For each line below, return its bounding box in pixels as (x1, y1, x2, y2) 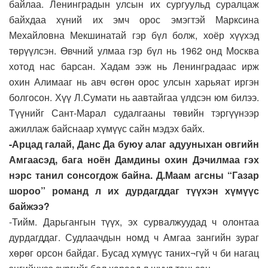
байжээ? (9, 199, 50, 213)
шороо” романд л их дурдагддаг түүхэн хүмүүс (9, 183, 259, 197)
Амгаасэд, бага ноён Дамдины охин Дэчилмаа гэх (9, 152, 259, 166)
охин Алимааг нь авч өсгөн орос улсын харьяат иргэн (9, 74, 259, 89)
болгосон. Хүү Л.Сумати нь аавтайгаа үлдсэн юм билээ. (9, 90, 259, 104)
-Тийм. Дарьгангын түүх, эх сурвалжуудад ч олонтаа (9, 214, 259, 229)
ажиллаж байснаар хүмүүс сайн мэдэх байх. (9, 121, 205, 135)
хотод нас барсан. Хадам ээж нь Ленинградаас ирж (9, 59, 259, 73)
